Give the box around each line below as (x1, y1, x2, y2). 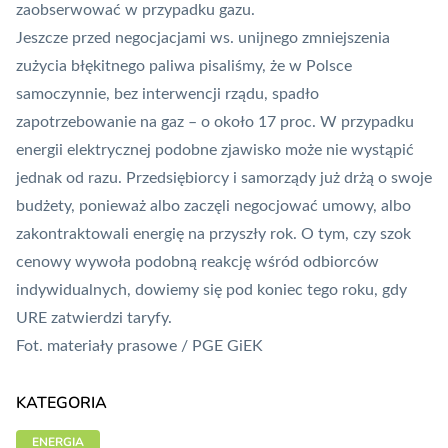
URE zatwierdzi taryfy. (16, 310, 172, 327)
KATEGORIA (16, 392, 107, 415)
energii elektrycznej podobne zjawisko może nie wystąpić (16, 142, 414, 159)
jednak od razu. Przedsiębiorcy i (16, 170, 241, 187)
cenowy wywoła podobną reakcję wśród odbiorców (16, 254, 379, 271)
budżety (16, 198, 71, 215)
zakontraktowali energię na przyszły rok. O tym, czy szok (16, 226, 411, 243)
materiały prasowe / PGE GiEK (47, 338, 263, 355)
